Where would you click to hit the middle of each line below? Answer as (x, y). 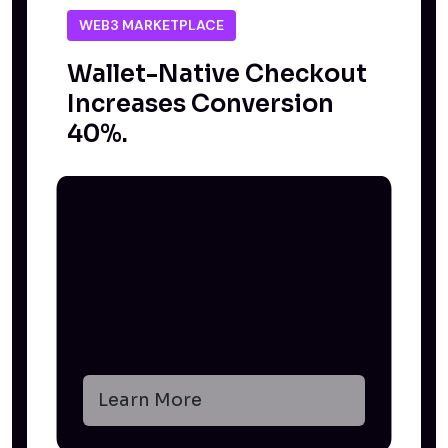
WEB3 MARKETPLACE (151, 24)
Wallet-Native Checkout (217, 73)
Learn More (149, 399)
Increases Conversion (200, 103)
